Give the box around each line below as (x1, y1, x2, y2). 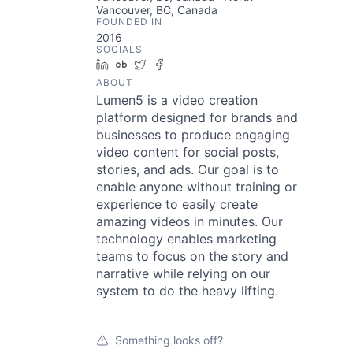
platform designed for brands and (96, 110, 298, 125)
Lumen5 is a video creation (96, 92, 258, 108)
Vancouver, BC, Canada (96, 3, 217, 17)
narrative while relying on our (96, 266, 270, 281)
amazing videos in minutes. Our (96, 214, 283, 229)
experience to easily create (96, 196, 258, 212)
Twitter (152, 58, 188, 71)
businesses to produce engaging (96, 127, 290, 143)
